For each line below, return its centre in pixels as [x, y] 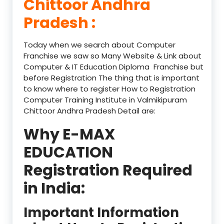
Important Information [101, 212]
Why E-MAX [69, 134]
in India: [54, 188]
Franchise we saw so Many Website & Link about [112, 55]
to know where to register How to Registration [109, 88]
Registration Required [108, 170]
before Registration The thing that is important [111, 77]
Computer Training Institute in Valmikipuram [105, 99]
